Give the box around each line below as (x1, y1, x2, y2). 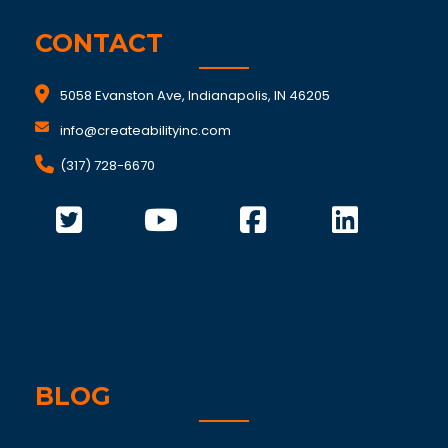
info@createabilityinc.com (60, 121, 231, 140)
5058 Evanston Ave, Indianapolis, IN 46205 (60, 86, 330, 105)
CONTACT (35, 28, 163, 58)
